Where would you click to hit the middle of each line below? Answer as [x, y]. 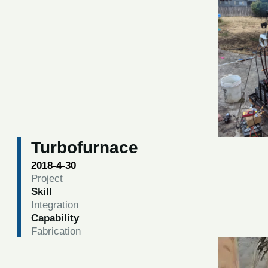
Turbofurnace [84, 148]
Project [47, 179]
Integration [54, 205]
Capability [55, 218]
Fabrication [56, 231]
